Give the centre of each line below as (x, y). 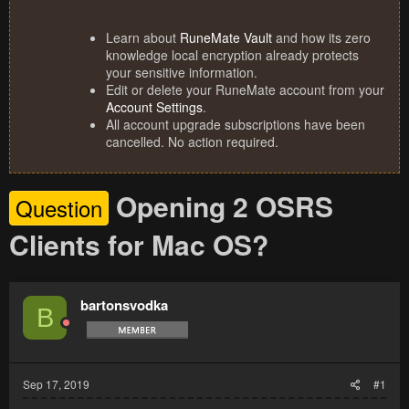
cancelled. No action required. (192, 142)
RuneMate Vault (226, 38)
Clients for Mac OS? (139, 245)
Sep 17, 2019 (56, 384)
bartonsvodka (124, 305)
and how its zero (321, 38)
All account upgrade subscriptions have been (236, 125)
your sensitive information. (182, 73)
